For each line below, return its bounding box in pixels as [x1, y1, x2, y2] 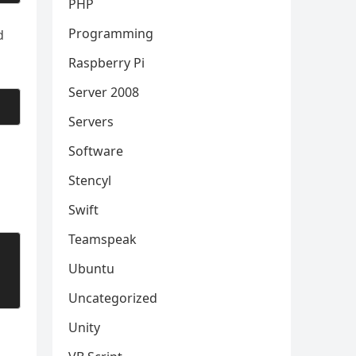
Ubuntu [68, 260, 114, 278]
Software [68, 142, 123, 161]
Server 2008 [68, 83, 139, 102]
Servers [68, 113, 114, 131]
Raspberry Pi [68, 54, 145, 72]
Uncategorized [68, 289, 157, 308]
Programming [68, 25, 153, 43]
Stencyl [68, 172, 111, 190]
